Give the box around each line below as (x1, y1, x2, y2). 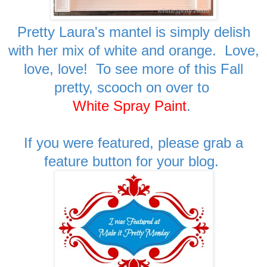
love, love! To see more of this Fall (24, 60, 243, 77)
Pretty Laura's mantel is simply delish (17, 23, 250, 40)
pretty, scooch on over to (54, 79, 213, 95)
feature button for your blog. (44, 153, 223, 169)
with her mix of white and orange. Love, (8, 42, 259, 58)
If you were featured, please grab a (24, 134, 243, 151)
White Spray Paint (72, 97, 187, 114)
